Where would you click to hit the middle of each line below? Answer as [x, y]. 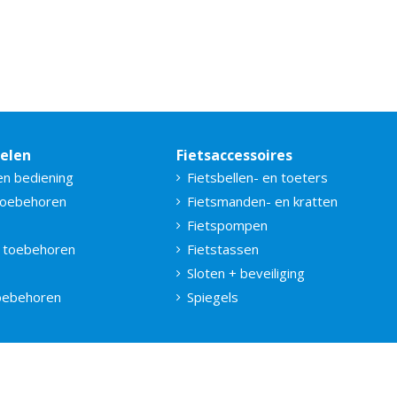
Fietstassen [223, 249]
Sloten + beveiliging [246, 272]
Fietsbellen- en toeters [257, 177]
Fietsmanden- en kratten [262, 201]
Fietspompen [227, 225]
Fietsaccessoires [234, 155]
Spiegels [213, 296]
